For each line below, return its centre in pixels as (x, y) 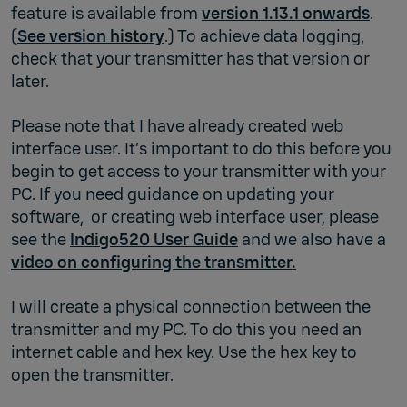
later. (32, 81)
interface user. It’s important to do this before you (201, 149)
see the (40, 239)
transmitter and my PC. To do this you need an (186, 329)
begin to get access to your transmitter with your (199, 171)
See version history (91, 36)
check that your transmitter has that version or (190, 59)
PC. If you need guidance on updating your (173, 194)
